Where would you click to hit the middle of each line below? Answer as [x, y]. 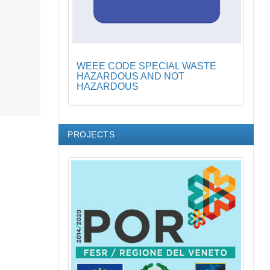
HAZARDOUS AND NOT [130, 76]
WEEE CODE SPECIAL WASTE [146, 66]
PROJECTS [91, 134]
